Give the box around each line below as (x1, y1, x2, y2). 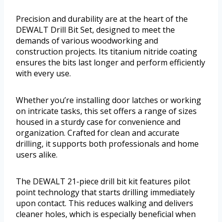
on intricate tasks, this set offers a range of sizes (16, 105, 197, 116)
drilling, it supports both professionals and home (16, 138, 199, 149)
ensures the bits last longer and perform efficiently (16, 56, 205, 68)
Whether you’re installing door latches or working (16, 94, 201, 106)
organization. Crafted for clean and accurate (16, 127, 179, 138)
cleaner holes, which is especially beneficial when (16, 208, 196, 220)
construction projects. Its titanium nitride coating (16, 46, 197, 57)
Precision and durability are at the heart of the (16, 13, 188, 24)
